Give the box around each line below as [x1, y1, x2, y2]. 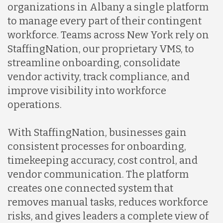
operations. [7, 98, 62, 111]
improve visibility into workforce [7, 84, 166, 97]
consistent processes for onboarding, [7, 140, 186, 152]
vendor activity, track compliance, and [7, 70, 190, 83]
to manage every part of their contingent [7, 14, 202, 27]
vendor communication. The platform [7, 168, 189, 180]
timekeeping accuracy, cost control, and [7, 154, 198, 166]
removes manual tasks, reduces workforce [7, 196, 208, 208]
